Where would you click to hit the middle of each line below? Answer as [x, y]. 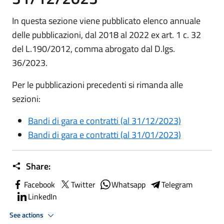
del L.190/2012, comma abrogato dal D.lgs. [93, 49]
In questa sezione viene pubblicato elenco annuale [106, 21]
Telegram [177, 184]
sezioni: [26, 99]
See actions [27, 215]
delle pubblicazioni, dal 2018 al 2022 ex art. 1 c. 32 [106, 35]
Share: [37, 166]
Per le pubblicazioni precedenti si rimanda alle [97, 85]
